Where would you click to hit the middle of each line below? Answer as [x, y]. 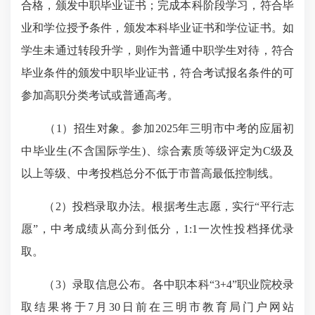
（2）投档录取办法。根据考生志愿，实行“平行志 [157, 206]
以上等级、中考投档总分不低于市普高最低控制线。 [150, 173]
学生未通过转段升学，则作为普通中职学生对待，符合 [157, 50]
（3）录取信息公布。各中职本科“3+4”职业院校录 [157, 284]
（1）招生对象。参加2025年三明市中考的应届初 [157, 128]
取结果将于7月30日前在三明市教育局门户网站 [157, 307]
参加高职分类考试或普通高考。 [100, 95]
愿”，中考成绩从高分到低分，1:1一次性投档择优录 [157, 229]
